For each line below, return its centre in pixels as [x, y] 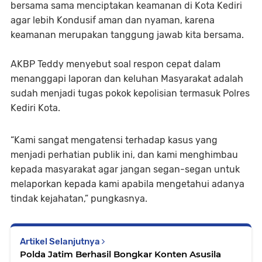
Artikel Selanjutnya [61, 241]
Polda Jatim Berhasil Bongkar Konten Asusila [120, 254]
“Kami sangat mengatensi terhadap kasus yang [114, 140]
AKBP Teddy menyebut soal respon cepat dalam [116, 64]
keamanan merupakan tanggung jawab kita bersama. [127, 35]
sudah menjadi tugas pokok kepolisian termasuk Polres [130, 93]
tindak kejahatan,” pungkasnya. [79, 198]
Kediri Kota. [35, 108]
